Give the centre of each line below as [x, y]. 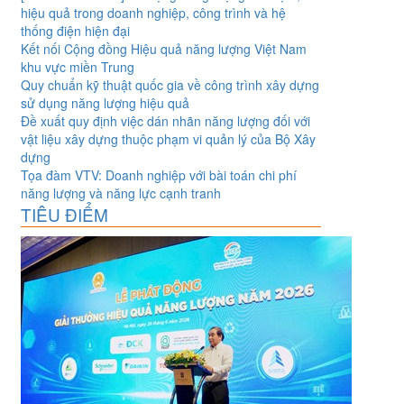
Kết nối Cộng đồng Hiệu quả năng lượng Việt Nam [163, 49]
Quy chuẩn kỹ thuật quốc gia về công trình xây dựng [170, 85]
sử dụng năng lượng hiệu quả [105, 103]
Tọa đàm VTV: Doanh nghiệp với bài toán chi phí [158, 175]
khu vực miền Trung [77, 67]
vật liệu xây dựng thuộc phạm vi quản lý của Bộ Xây [168, 139]
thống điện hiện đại [75, 31]
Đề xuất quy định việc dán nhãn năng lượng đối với [165, 121]
